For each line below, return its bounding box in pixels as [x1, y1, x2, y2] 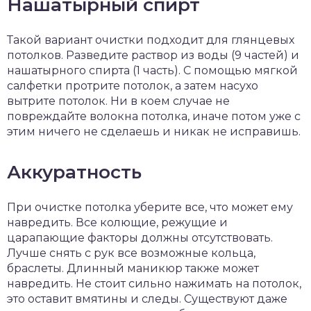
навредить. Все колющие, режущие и [7, 216, 228, 230]
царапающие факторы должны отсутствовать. [7, 231, 273, 245]
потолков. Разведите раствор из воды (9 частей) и [7, 49, 299, 62]
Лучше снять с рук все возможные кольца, [7, 246, 255, 260]
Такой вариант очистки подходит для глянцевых [7, 33, 294, 47]
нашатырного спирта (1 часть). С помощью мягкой [7, 64, 298, 78]
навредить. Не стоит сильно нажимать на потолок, [7, 277, 301, 291]
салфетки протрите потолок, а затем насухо [7, 79, 258, 93]
